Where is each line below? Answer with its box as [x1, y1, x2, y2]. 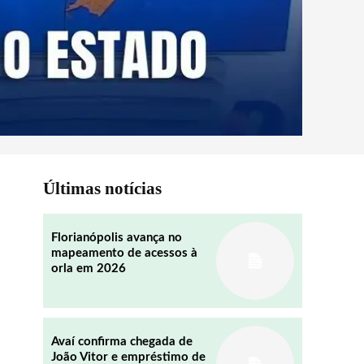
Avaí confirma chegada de [50, 335, 193, 348]
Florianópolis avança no [50, 232, 182, 244]
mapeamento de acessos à [50, 247, 197, 259]
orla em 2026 [50, 262, 126, 275]
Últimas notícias [42, 179, 162, 198]
